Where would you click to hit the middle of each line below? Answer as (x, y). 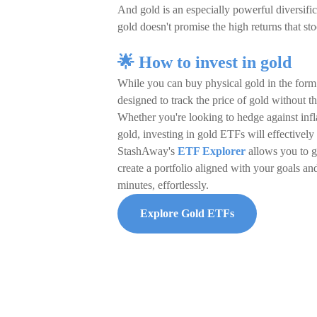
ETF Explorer (212, 151)
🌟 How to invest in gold (207, 62)
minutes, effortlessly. (163, 185)
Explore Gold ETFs (187, 213)
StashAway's (148, 151)
